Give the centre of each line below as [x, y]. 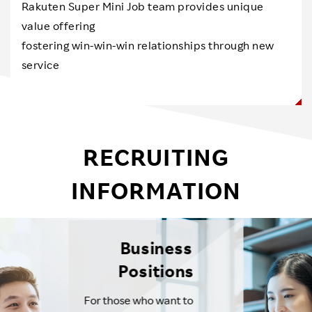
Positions [156, 271]
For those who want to [139, 301]
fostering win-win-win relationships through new [148, 45]
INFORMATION [156, 190]
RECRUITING [156, 156]
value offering [58, 26]
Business [156, 248]
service [41, 65]
